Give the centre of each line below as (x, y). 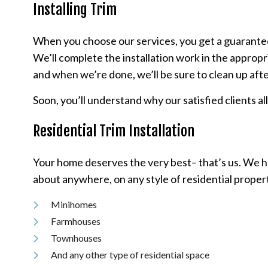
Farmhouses (76, 221)
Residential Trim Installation (114, 131)
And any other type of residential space (130, 254)
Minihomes (74, 204)
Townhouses (77, 237)
